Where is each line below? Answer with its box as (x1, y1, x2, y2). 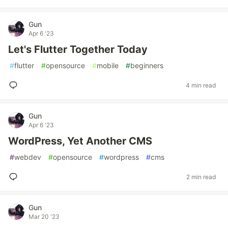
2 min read (186, 173, 216, 181)
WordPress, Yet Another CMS (8, 135, 152, 147)
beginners (130, 61, 163, 70)
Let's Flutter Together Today (8, 43, 148, 55)
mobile (97, 61, 119, 70)
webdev (14, 153, 41, 161)
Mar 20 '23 (28, 213, 60, 220)
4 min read (186, 81, 216, 89)
